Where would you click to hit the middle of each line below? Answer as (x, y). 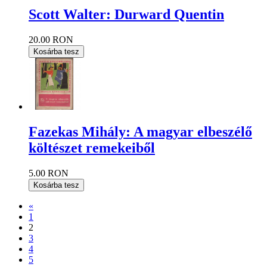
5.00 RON (49, 173)
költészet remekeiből (92, 148)
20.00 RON (51, 39)
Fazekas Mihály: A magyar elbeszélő (140, 132)
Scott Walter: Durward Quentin (126, 15)
